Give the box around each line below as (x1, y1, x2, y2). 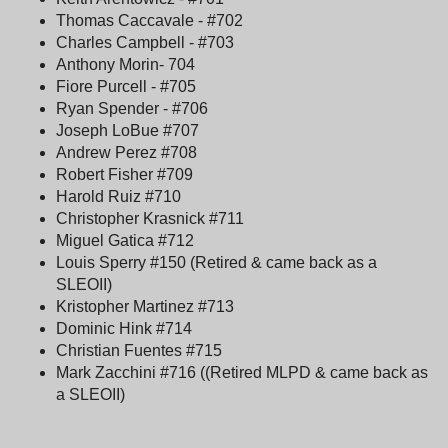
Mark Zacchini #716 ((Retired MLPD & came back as (56, 363, 428, 381)
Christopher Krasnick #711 (56, 209, 244, 227)
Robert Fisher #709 (56, 165, 193, 183)
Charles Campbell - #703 (56, 33, 234, 51)
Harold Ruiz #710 (56, 187, 181, 205)
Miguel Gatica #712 (56, 231, 194, 249)
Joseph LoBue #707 (56, 121, 199, 139)
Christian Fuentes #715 (56, 341, 222, 359)
